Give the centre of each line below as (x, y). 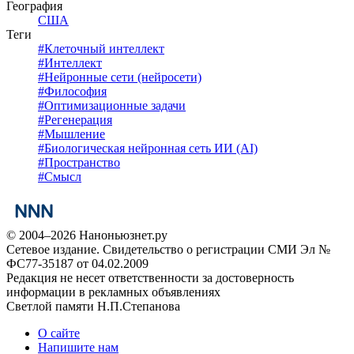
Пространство (82, 162)
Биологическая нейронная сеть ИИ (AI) (151, 148)
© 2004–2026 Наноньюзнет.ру (87, 235)
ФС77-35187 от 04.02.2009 (77, 263)
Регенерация (78, 119)
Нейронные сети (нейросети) (123, 77)
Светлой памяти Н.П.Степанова (93, 306)
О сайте (59, 333)
